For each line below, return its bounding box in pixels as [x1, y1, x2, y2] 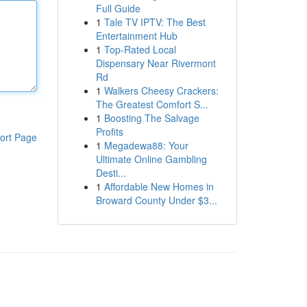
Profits [95, 125, 123, 138]
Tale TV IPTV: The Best [103, 15, 206, 29]
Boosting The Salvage [103, 111, 199, 125]
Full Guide [95, 1, 140, 15]
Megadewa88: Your [103, 138, 188, 152]
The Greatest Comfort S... [95, 97, 208, 111]
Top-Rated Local [103, 42, 176, 56]
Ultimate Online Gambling [95, 152, 207, 166]
